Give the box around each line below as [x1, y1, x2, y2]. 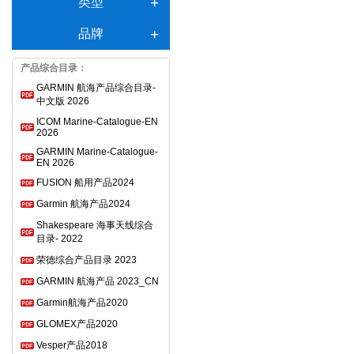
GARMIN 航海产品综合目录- [36, 82, 156, 94]
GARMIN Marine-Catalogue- [36, 146, 158, 158]
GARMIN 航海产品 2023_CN [36, 276, 159, 288]
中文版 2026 [36, 96, 89, 107]
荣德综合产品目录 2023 [36, 254, 137, 266]
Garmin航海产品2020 [36, 297, 128, 309]
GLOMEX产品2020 [36, 318, 118, 330]
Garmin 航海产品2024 [36, 198, 130, 210]
